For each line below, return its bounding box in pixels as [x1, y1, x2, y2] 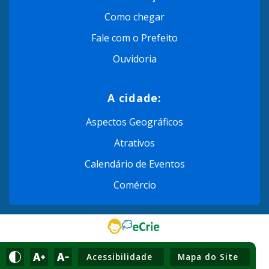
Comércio [113, 178, 156, 192]
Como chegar [104, 10, 165, 23]
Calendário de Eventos [84, 157, 185, 171]
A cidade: [107, 90, 162, 105]
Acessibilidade [86, 250, 156, 262]
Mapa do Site [178, 250, 242, 262]
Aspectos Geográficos [86, 115, 183, 128]
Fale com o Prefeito [91, 31, 178, 44]
